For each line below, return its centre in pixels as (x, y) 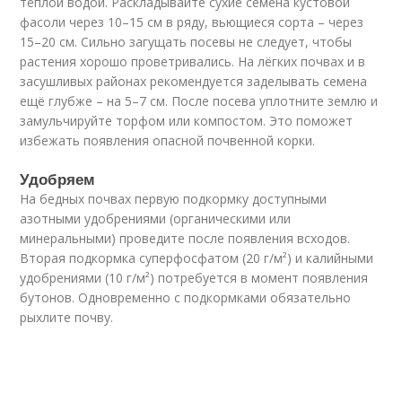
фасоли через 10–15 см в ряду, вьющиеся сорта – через (192, 22)
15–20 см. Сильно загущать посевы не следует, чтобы (186, 42)
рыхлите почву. (67, 317)
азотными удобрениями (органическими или (156, 218)
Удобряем (58, 179)
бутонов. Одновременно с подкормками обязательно (186, 297)
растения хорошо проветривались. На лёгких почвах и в (193, 61)
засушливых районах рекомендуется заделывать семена (194, 81)
